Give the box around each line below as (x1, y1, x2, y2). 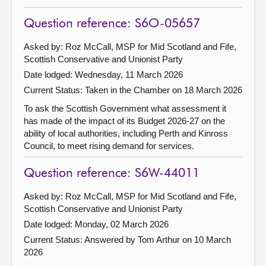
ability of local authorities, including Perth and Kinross (24, 128, 228, 138)
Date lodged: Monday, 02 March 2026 (24, 218, 169, 229)
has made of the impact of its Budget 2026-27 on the (24, 115, 225, 126)
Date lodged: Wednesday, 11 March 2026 (24, 69, 183, 80)
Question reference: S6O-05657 (24, 17, 200, 30)
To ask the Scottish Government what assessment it (24, 103, 226, 113)
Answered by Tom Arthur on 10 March (84, 234, 231, 245)
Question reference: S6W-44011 (24, 167, 199, 180)
